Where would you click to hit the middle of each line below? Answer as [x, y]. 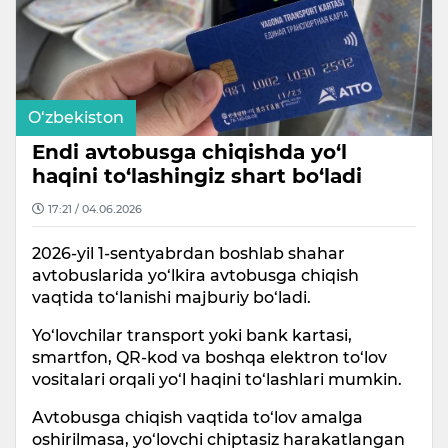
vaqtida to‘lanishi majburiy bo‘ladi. [171, 297]
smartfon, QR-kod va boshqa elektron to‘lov [209, 357]
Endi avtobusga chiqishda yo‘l [189, 151]
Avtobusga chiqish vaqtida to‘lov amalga [197, 417]
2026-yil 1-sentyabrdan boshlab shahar [188, 253]
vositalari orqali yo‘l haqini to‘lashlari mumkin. [217, 379]
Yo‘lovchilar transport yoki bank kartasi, [192, 335]
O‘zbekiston [76, 117]
